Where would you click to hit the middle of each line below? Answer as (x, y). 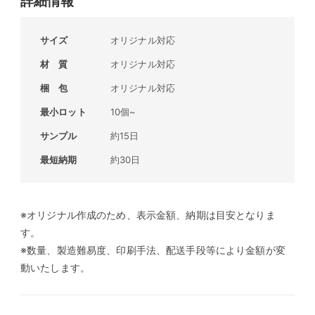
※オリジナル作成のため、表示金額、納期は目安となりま (148, 215)
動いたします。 (55, 268)
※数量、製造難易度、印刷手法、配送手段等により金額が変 (153, 250)
